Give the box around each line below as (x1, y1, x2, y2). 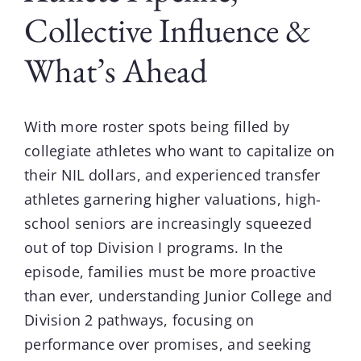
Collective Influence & (23, 8, 311, 53)
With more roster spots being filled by (23, 116, 290, 136)
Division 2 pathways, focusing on (23, 309, 255, 330)
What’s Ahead (23, 48, 207, 93)
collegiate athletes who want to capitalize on (23, 140, 335, 160)
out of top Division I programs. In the (23, 237, 284, 257)
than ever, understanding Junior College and (23, 285, 333, 305)
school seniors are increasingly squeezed (23, 213, 312, 233)
